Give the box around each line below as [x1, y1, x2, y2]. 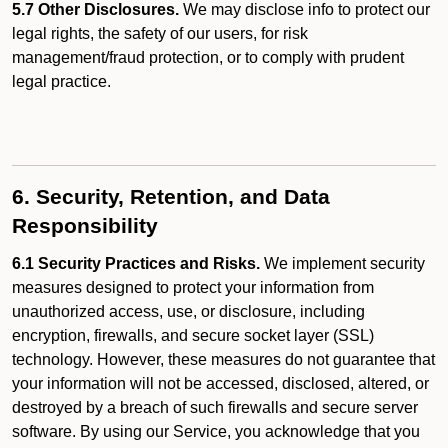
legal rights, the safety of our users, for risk [12, 25, 308, 42]
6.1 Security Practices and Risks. [12, 255, 260, 272]
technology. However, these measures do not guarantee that [12, 351, 435, 368]
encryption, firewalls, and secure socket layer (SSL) [12, 327, 374, 344]
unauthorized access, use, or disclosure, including [12, 303, 365, 320]
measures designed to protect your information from [12, 279, 374, 296]
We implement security [260, 255, 425, 272]
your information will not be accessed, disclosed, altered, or [12, 375, 429, 392]
